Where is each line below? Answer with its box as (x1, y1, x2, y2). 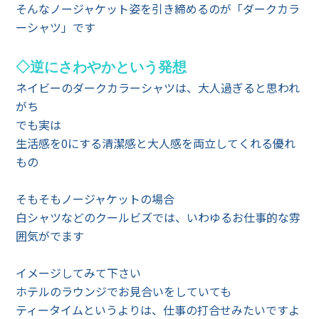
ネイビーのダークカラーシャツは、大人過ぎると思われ (16, 79, 300, 96)
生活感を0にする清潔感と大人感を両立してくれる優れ (16, 135, 296, 152)
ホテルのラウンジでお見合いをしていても (16, 283, 232, 300)
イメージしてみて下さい (16, 264, 142, 281)
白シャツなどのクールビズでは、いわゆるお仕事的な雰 (16, 209, 301, 226)
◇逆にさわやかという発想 (16, 59, 187, 75)
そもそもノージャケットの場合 (16, 190, 175, 207)
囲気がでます (16, 227, 85, 244)
